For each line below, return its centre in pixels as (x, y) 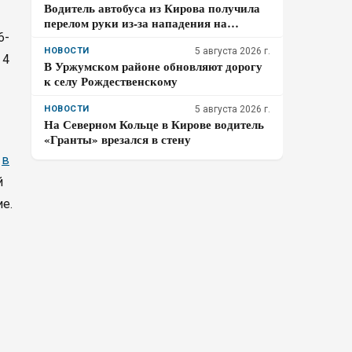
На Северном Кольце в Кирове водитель (154, 124)
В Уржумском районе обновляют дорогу (153, 66)
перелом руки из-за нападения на (136, 23)
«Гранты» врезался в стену (117, 139)
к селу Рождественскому (111, 81)
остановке (72, 38)
